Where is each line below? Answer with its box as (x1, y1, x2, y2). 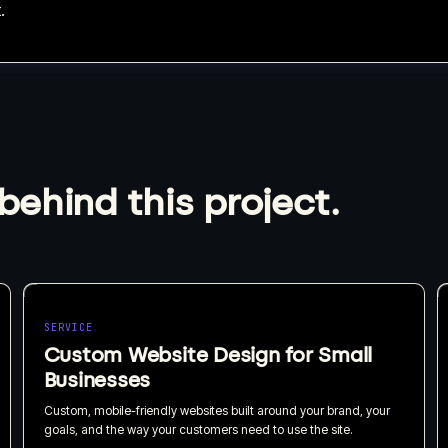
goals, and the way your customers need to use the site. (43, 421, 353, 437)
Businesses (43, 367, 151, 392)
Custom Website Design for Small (43, 342, 373, 367)
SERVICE (43, 320, 93, 334)
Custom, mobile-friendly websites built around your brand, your (43, 402, 390, 418)
